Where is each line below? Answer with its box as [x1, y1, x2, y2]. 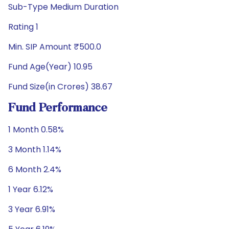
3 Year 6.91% [8, 203, 55, 215]
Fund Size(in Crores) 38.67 [8, 81, 112, 93]
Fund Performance [8, 102, 107, 114]
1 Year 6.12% [8, 184, 53, 195]
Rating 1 [8, 21, 38, 33]
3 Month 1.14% [8, 144, 61, 155]
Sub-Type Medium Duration [8, 1, 119, 13]
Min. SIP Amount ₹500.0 [8, 41, 101, 53]
